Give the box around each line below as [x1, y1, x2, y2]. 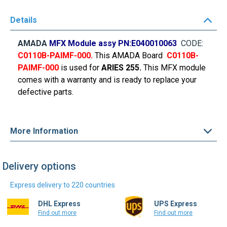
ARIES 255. [101, 63, 143, 72]
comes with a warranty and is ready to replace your [18, 75, 197, 85]
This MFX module [143, 63, 206, 72]
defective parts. [18, 87, 75, 97]
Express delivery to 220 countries [10, 181, 115, 189]
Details [10, 15, 37, 25]
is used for [61, 63, 101, 72]
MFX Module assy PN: [49, 39, 131, 48]
